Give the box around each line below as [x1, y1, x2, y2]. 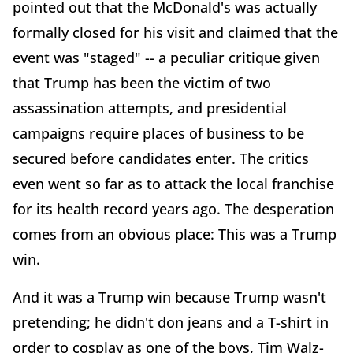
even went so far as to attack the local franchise [13, 173, 334, 193]
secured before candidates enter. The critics [13, 148, 309, 168]
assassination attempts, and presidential [13, 98, 287, 117]
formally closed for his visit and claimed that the [13, 22, 338, 42]
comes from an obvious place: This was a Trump [13, 224, 336, 243]
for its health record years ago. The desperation [13, 199, 334, 218]
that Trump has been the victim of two [13, 72, 271, 92]
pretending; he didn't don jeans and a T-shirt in [13, 312, 329, 332]
